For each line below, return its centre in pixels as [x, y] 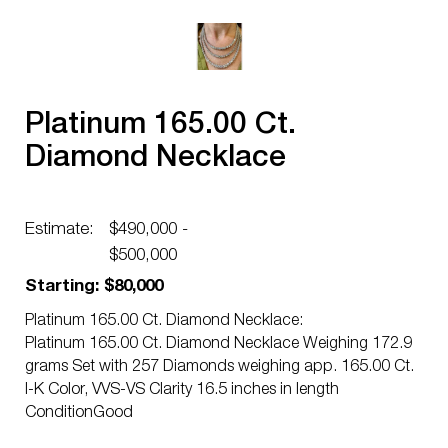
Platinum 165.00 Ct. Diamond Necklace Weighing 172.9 [218, 345]
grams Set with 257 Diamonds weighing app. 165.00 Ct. [219, 368]
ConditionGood [79, 414]
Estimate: [59, 230]
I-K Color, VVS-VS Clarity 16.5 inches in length [182, 391]
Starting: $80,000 [94, 287]
